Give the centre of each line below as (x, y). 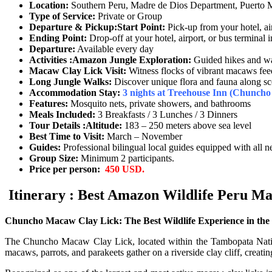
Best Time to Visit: (67, 137)
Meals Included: (62, 115)
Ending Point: (58, 38)
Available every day (114, 49)
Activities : (51, 60)
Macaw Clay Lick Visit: (78, 71)
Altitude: (104, 126)
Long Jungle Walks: (70, 82)
